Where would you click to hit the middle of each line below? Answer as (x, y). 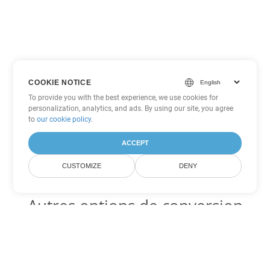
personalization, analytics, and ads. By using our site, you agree (131, 108)
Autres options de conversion (135, 206)
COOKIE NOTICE (60, 82)
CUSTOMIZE (82, 166)
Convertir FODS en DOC (135, 256)
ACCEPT (135, 143)
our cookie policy (64, 119)
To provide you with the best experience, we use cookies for (124, 98)
